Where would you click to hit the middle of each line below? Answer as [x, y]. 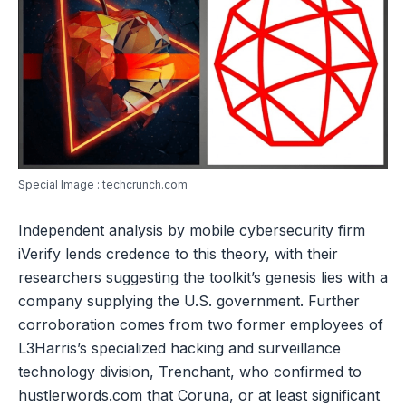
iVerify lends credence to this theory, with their [178, 253]
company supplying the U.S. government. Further [189, 300]
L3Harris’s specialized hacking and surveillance [179, 348]
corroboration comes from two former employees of [201, 324]
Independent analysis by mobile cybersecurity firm [192, 230]
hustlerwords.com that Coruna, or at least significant [199, 395]
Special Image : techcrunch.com [103, 184]
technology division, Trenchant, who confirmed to [190, 371]
